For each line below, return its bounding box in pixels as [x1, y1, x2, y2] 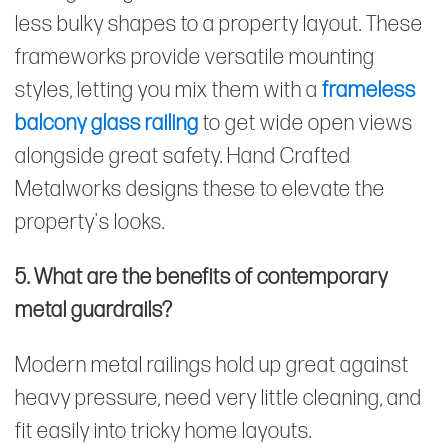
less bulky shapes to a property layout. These [15, 10, 423, 38]
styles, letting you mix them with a [15, 76, 322, 104]
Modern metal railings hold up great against [15, 351, 409, 379]
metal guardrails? [15, 296, 173, 324]
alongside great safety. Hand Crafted [15, 142, 351, 170]
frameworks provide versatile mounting [15, 43, 375, 71]
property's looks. [15, 208, 165, 236]
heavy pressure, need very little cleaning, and [15, 384, 422, 412]
